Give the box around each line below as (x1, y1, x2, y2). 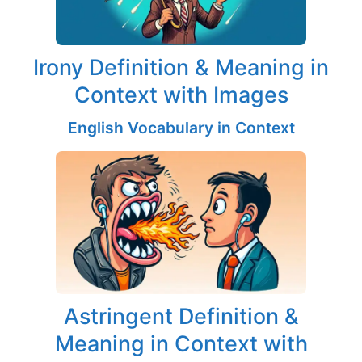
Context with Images (74, 81, 288, 107)
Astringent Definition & (63, 303, 299, 330)
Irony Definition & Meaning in (33, 53, 329, 80)
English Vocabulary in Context (67, 117, 295, 137)
